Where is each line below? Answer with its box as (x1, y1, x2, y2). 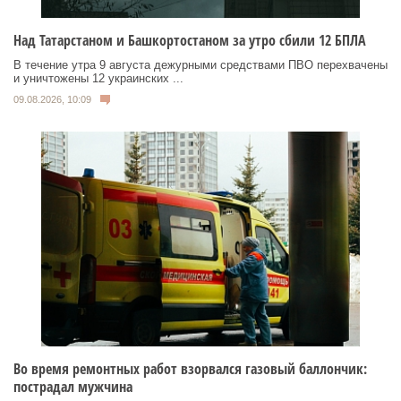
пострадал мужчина (13, 377, 132, 397)
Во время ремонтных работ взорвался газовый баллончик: (13, 359, 367, 380)
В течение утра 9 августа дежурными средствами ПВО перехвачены (13, 57, 388, 72)
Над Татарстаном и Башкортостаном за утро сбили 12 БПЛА (13, 30, 366, 50)
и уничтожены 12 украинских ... (13, 71, 183, 85)
